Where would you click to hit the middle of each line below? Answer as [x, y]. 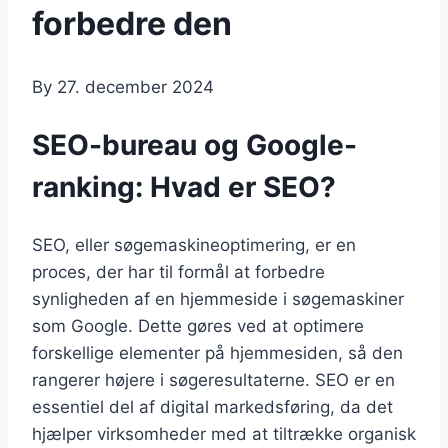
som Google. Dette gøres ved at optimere [198, 325]
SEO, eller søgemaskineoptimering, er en [194, 244]
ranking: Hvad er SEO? [184, 187]
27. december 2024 [135, 87]
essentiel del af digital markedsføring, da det [212, 406]
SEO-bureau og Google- [194, 145]
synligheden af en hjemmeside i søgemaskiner [218, 298]
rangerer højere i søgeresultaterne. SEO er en [213, 379]
